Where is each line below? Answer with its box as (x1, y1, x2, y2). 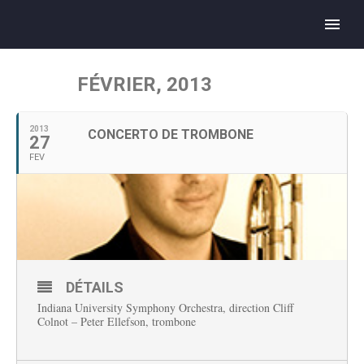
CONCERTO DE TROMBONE (88, 127, 253, 142)
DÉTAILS (66, 279, 123, 296)
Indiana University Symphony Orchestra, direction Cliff (37, 300, 293, 315)
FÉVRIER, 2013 (77, 73, 212, 96)
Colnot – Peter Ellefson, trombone (37, 314, 196, 329)
